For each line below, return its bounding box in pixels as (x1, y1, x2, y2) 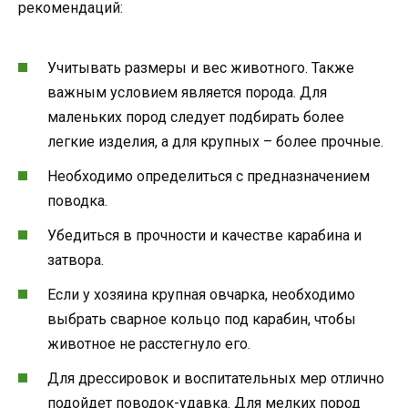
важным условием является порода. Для (47, 83, 327, 101)
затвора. (47, 250, 104, 269)
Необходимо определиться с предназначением (47, 167, 370, 185)
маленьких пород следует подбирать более (47, 107, 344, 126)
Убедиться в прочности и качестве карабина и (47, 226, 362, 244)
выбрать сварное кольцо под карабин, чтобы (47, 311, 356, 329)
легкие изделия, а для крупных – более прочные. (47, 132, 383, 150)
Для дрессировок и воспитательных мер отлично (47, 370, 384, 388)
